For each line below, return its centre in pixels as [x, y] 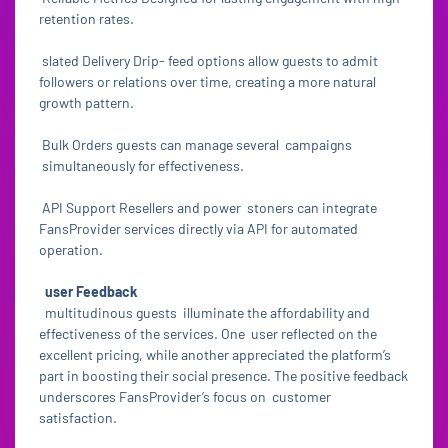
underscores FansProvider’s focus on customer [185, 396]
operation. [72, 249]
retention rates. [88, 18]
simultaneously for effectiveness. [143, 165]
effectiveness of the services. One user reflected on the [208, 333]
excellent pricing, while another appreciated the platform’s [215, 354]
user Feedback [91, 291]
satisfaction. [79, 417]
